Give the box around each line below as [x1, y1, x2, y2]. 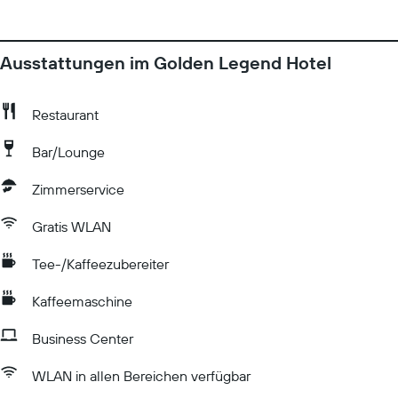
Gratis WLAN [32, 218, 111, 235]
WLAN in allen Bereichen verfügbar [32, 367, 251, 385]
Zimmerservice [32, 180, 124, 198]
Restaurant [32, 106, 99, 123]
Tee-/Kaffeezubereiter [32, 255, 169, 273]
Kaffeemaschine [32, 292, 132, 310]
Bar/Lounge [32, 143, 105, 161]
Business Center [32, 330, 133, 347]
